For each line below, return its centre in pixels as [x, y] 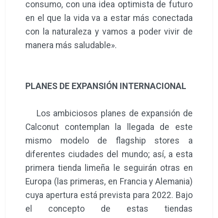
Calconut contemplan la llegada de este [109, 127]
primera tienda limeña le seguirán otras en [109, 168]
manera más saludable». [71, 45]
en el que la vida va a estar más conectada [109, 18]
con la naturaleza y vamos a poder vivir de [109, 31]
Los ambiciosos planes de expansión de [109, 113]
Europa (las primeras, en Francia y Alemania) [109, 181]
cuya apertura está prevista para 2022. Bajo [109, 195]
